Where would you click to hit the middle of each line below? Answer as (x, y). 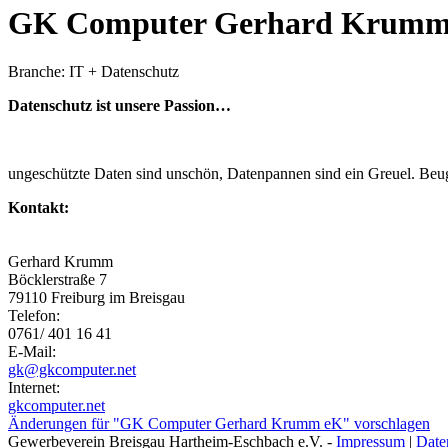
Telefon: (34, 316)
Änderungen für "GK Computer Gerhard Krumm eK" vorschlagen (219, 424)
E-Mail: (32, 352)
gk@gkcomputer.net (72, 370)
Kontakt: (38, 208)
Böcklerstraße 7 (57, 280)
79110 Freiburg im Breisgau (96, 298)
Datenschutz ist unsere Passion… (119, 106)
